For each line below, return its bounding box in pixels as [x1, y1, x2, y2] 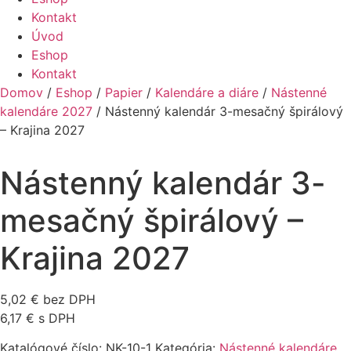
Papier [105, 85, 143, 100]
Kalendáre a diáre [155, 85, 259, 100]
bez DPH [39, 291, 96, 307]
